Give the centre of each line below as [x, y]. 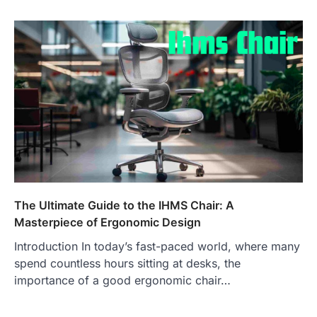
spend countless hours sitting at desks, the [127, 263]
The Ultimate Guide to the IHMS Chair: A [124, 205]
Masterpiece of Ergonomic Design [108, 222]
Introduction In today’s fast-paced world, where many [157, 246]
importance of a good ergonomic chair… [122, 280]
